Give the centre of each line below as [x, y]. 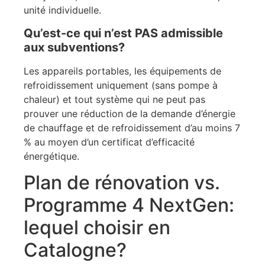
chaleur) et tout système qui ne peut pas [114, 99]
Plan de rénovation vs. [122, 183]
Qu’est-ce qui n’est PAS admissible [123, 33]
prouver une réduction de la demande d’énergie [130, 113]
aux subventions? [74, 47]
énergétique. [51, 156]
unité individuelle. [62, 10]
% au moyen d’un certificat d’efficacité [109, 142]
